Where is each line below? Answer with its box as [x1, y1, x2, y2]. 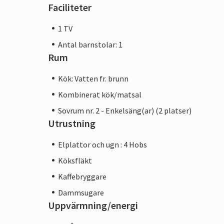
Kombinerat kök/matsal [58, 89, 141, 99]
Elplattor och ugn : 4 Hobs [58, 139, 147, 149]
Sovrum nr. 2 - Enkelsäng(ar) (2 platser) [58, 105, 191, 115]
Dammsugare [58, 187, 104, 197]
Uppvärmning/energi [48, 198, 138, 211]
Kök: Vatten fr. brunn [58, 73, 128, 83]
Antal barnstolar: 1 [58, 39, 122, 49]
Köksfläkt [58, 155, 92, 165]
